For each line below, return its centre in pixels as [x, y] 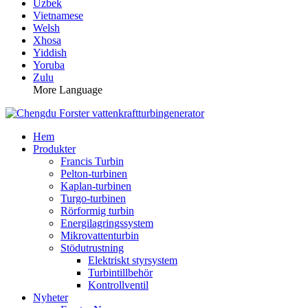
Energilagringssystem [107, 223]
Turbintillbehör [120, 273]
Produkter [54, 149]
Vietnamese [58, 15]
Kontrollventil [118, 285]
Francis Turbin [92, 161]
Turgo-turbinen [93, 198]
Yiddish [50, 53]
